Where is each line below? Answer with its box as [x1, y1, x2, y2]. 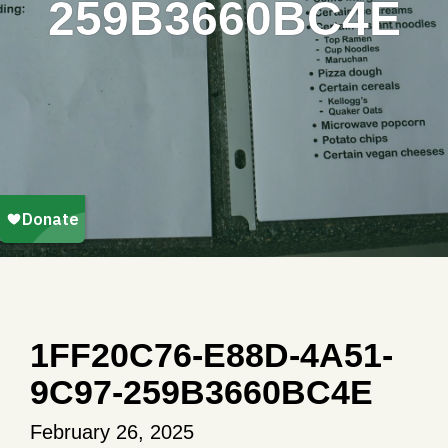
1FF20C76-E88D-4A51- [30, 336, 393, 375]
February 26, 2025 [30, 421, 194, 444]
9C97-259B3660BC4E [30, 373, 373, 412]
